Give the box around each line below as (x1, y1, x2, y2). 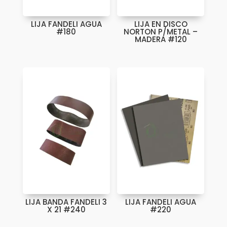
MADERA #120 (134, 33, 187, 45)
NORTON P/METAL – (124, 26, 198, 37)
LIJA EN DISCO (134, 18, 187, 29)
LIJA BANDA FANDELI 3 (25, 196, 107, 207)
